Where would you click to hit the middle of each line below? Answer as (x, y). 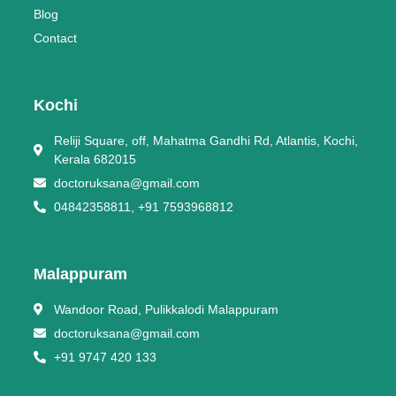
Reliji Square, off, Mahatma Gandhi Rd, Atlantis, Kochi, (206, 140)
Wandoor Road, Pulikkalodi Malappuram (166, 309)
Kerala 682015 (95, 159)
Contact (55, 38)
